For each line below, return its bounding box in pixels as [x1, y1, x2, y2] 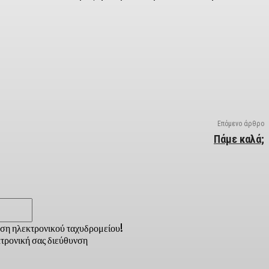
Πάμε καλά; [213, 133, 264, 146]
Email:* [32, 197, 65, 210]
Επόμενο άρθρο [217, 119, 264, 128]
